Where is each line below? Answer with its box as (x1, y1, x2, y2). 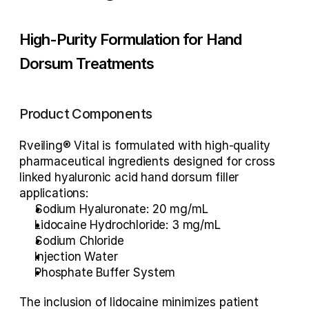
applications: (19, 186, 88, 200)
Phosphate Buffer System (34, 266, 176, 279)
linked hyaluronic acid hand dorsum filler (19, 170, 239, 184)
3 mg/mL (168, 218, 221, 232)
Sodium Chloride (34, 234, 124, 248)
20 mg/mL (148, 202, 208, 216)
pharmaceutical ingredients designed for (19, 154, 246, 168)
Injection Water (34, 250, 118, 263)
